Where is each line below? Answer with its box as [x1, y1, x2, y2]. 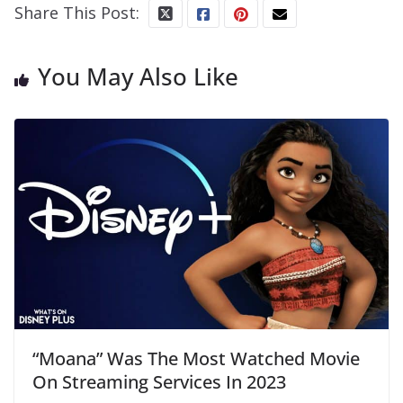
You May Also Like [38, 59, 238, 93]
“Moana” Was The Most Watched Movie [32, 345, 360, 371]
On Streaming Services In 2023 [32, 369, 286, 394]
